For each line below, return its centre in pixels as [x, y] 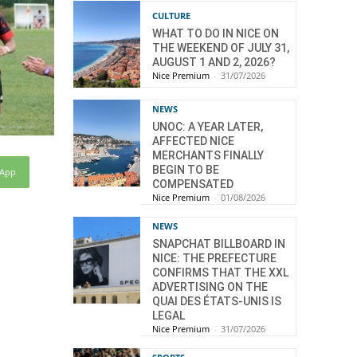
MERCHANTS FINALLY [208, 156]
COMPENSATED [193, 184]
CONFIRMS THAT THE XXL [220, 273]
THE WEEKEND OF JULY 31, [221, 47]
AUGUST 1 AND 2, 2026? [214, 62]
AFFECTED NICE [193, 141]
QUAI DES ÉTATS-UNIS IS [217, 302]
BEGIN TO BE [186, 170]
